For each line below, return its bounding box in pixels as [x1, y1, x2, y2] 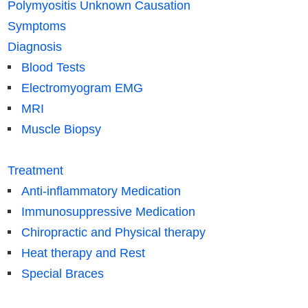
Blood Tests [21, 60, 85, 74]
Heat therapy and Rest [21, 245, 145, 260]
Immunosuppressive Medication [21, 204, 195, 219]
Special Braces [21, 266, 104, 280]
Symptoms [7, 19, 66, 33]
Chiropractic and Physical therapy [21, 225, 206, 239]
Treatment [7, 163, 63, 177]
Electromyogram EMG [21, 80, 143, 95]
